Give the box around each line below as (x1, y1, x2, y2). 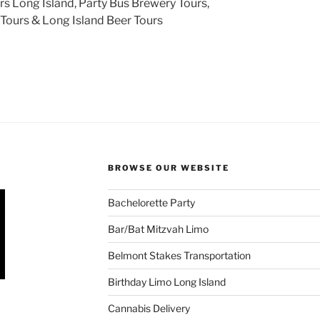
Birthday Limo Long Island (107, 275, 226, 288)
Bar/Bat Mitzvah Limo (107, 222, 209, 235)
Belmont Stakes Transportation (107, 249, 251, 261)
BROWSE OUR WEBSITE (107, 162, 229, 173)
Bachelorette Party (107, 196, 195, 209)
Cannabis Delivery (107, 301, 190, 314)
